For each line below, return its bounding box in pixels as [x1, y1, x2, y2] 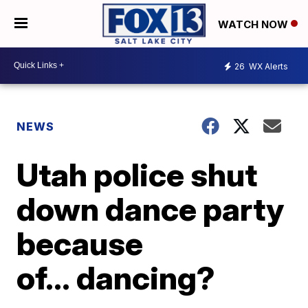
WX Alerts [247, 61, 288, 72]
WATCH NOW [218, 17, 291, 31]
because [16, 223, 144, 263]
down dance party [16, 189, 285, 228]
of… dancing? [16, 258, 216, 297]
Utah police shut [16, 155, 258, 194]
